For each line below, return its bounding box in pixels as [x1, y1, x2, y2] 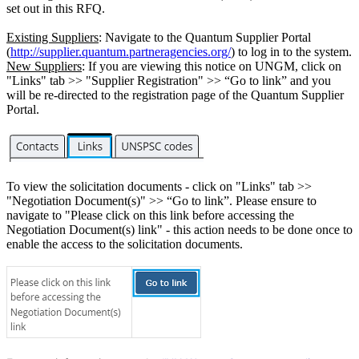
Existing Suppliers [6, 30, 99, 44]
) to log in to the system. [231, 44, 352, 58]
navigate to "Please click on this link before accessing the [6, 208, 294, 222]
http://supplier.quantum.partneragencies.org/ [10, 44, 231, 58]
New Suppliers [6, 58, 82, 73]
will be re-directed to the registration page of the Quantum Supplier [6, 87, 344, 102]
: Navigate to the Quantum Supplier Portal [99, 30, 311, 44]
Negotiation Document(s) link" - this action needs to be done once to [6, 222, 353, 236]
